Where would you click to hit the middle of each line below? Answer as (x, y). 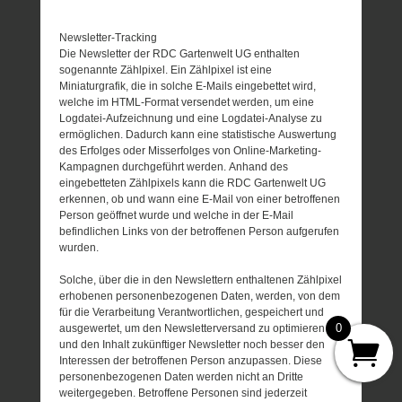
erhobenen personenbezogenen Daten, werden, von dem (200, 296)
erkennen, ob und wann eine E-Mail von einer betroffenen (200, 199)
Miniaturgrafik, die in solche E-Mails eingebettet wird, (188, 86)
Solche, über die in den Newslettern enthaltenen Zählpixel (201, 280)
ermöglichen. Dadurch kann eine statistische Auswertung (198, 134)
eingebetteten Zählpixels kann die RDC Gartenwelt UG (193, 183)
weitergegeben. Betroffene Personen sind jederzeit (184, 393)
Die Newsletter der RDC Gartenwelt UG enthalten (180, 53)
